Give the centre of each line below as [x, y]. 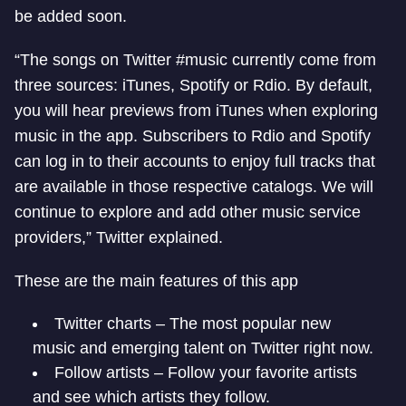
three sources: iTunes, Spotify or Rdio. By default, [193, 85]
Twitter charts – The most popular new [193, 323]
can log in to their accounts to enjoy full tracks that [195, 161]
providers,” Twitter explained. [119, 237]
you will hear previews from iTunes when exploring [196, 110]
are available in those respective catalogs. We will [194, 186]
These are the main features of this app [156, 280]
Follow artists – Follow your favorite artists [206, 372]
